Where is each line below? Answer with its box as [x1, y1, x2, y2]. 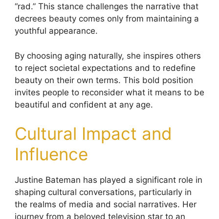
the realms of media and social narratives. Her [15, 199, 197, 210]
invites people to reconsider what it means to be [15, 87, 204, 97]
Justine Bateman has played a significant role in [15, 175, 202, 185]
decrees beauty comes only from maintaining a [15, 14, 199, 24]
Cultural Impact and [15, 123, 172, 144]
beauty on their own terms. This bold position [15, 75, 193, 85]
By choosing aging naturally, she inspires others [15, 50, 201, 61]
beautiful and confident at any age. [15, 99, 153, 109]
